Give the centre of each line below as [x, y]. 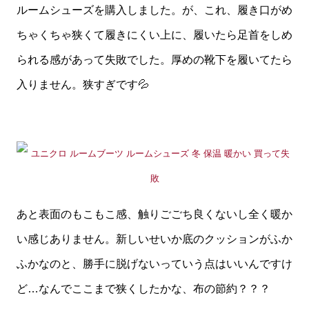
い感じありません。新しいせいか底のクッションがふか [154, 239]
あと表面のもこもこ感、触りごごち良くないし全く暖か [154, 214]
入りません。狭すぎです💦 [83, 84]
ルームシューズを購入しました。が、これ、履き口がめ [154, 10]
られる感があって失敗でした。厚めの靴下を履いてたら [154, 59]
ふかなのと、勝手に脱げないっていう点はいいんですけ [154, 263]
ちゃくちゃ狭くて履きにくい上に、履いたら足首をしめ [154, 34]
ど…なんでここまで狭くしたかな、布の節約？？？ [143, 288]
